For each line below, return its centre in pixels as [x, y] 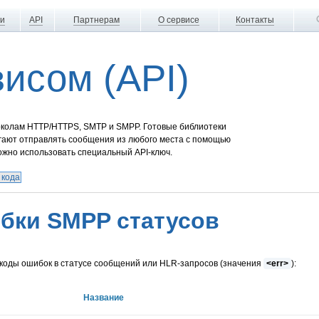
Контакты [255, 20]
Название [104, 297]
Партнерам [96, 20]
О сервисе [178, 20]
